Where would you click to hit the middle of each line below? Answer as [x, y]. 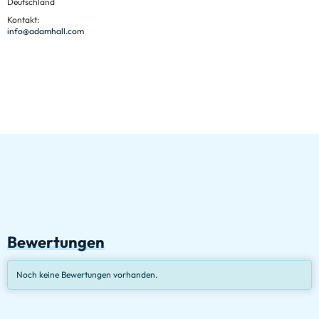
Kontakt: [23, 20]
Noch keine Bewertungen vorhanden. [87, 274]
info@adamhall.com [46, 31]
